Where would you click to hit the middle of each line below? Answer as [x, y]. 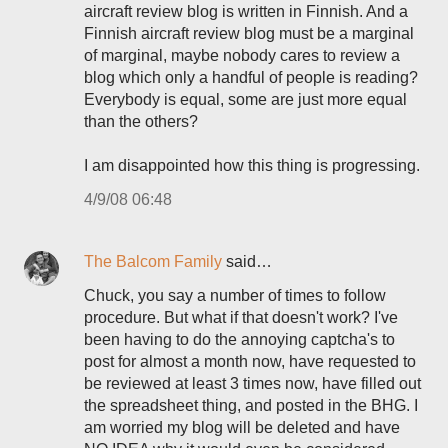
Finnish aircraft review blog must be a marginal [249, 33]
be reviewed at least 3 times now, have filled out [252, 383]
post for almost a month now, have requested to [250, 361]
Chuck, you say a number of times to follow [235, 295]
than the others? [141, 121]
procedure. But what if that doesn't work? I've [241, 317]
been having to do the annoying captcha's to [239, 339]
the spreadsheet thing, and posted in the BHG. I [251, 405]
